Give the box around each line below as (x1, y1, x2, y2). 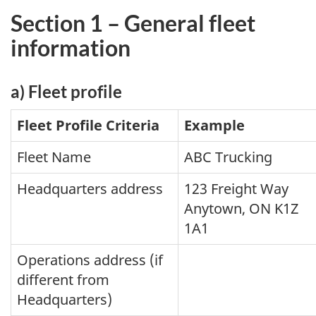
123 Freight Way (184, 178, 288, 198)
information (11, 34, 130, 62)
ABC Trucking (184, 147, 272, 166)
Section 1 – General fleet (11, 9, 255, 37)
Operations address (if (17, 250, 163, 269)
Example (184, 115, 245, 135)
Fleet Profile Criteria (17, 115, 159, 135)
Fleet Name (17, 147, 91, 166)
